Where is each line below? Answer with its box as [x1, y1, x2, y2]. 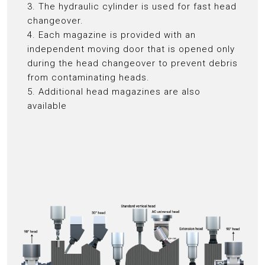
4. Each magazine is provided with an [27, 29, 196, 40]
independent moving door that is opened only [27, 43, 235, 54]
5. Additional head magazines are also [27, 86, 201, 97]
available [27, 100, 67, 111]
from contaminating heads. [27, 72, 150, 83]
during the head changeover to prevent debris [27, 57, 238, 69]
